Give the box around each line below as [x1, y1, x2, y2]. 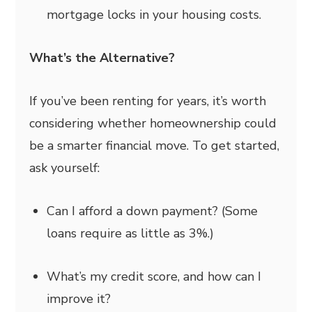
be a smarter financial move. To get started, [29, 136, 280, 154]
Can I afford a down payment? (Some [47, 202, 258, 219]
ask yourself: [29, 159, 100, 176]
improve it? [47, 290, 111, 307]
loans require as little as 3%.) [47, 224, 214, 242]
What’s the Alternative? [29, 49, 175, 66]
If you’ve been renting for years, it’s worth [29, 92, 267, 109]
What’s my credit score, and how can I [47, 267, 262, 285]
